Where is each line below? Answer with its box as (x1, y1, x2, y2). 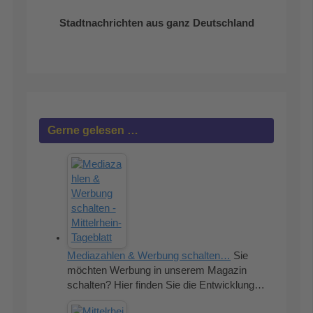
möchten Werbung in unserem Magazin (67, 265, 247, 277)
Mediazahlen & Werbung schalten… (67, 250, 231, 262)
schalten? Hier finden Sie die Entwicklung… (67, 279, 265, 291)
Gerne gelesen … (48, 124, 139, 136)
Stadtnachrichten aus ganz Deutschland (59, 17, 254, 29)
